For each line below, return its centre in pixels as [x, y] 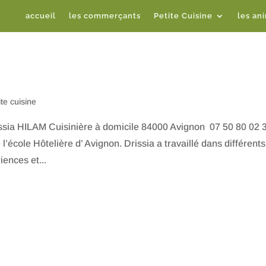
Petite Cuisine [183, 16]
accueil [41, 16]
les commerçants [105, 16]
